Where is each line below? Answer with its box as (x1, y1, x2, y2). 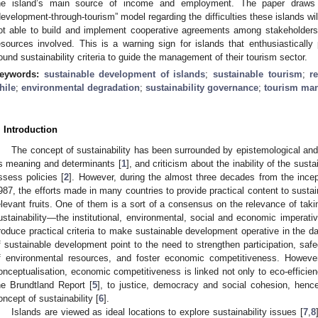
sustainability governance (146, 82, 258, 93)
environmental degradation (21, 82, 140, 93)
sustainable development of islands (43, 68, 206, 79)
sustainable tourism (213, 68, 302, 79)
